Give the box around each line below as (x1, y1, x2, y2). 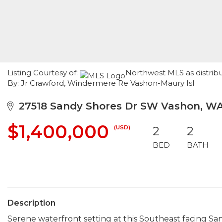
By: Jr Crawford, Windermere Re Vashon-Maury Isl (7, 78, 194, 88)
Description (7, 198, 55, 208)
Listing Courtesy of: (7, 68, 80, 77)
